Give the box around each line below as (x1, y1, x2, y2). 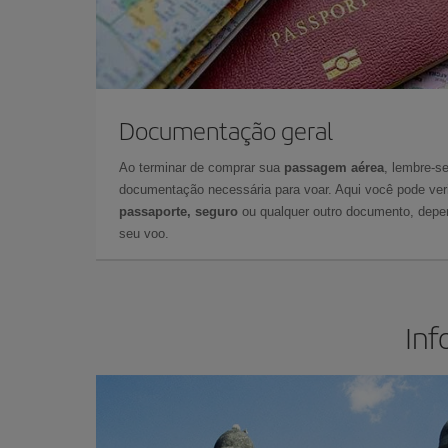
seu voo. (119, 225, 169, 241)
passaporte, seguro (119, 203, 238, 219)
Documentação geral (119, 112, 333, 147)
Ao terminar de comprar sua (119, 159, 284, 175)
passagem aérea (284, 159, 384, 175)
